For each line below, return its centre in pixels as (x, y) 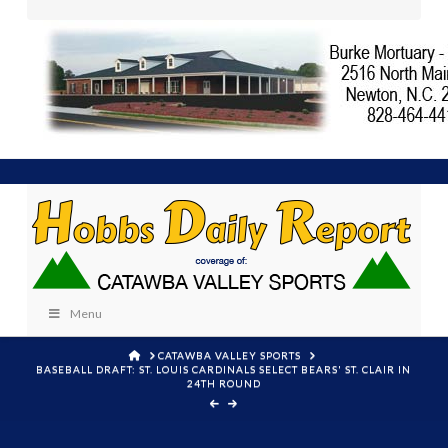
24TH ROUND (223, 382)
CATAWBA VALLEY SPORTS (230, 354)
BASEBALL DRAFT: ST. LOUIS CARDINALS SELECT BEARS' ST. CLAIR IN (224, 368)
